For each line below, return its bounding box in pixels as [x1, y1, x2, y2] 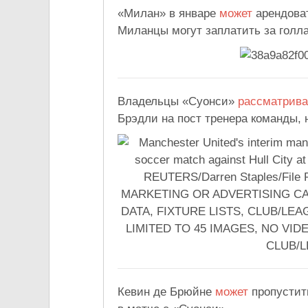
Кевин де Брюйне [118, 285, 215, 299]
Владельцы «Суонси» [118, 95, 238, 109]
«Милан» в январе [118, 7, 219, 21]
